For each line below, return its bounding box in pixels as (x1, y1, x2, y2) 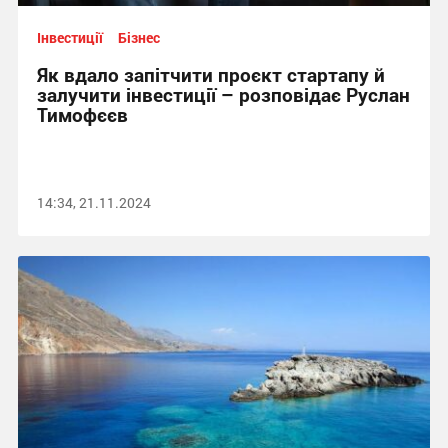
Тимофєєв (36, 102, 128, 127)
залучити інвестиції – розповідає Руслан (36, 82, 410, 107)
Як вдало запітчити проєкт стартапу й (36, 62, 385, 87)
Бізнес (117, 28, 160, 47)
